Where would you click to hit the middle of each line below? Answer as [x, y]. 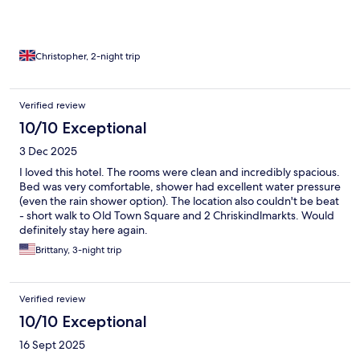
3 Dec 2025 [48, 151]
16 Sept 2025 [52, 345]
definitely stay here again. [84, 230]
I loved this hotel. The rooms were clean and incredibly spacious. [180, 172]
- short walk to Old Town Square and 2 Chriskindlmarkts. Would [177, 216]
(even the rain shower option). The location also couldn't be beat [179, 201]
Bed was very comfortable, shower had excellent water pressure [180, 187]
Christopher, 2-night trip [88, 57]
